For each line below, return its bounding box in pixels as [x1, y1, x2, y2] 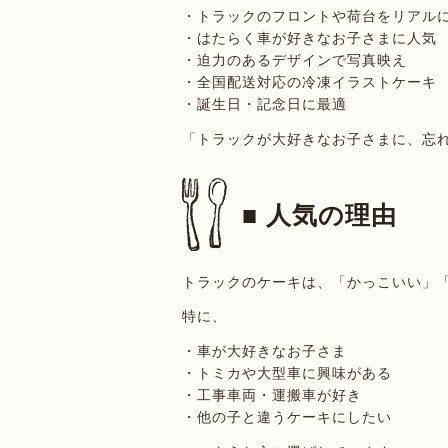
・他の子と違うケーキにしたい [182, 407, 392, 427]
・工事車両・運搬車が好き [182, 385, 362, 405]
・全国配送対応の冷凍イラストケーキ [182, 71, 437, 91]
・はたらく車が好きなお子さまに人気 [182, 27, 437, 47]
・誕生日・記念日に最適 [182, 93, 347, 113]
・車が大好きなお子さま [182, 341, 347, 361]
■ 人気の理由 [242, 196, 397, 231]
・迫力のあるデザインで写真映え [182, 49, 407, 69]
